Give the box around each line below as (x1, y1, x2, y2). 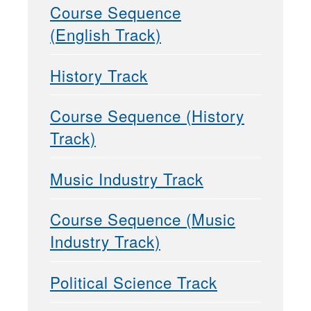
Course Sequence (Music (50, 208, 235, 230)
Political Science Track (50, 271, 217, 294)
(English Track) (50, 23, 161, 46)
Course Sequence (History (50, 104, 244, 127)
